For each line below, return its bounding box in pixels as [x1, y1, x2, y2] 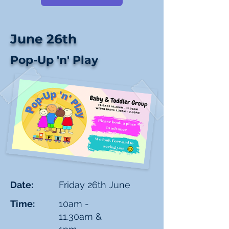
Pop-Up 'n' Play [10, 53, 98, 67]
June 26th [10, 31, 77, 47]
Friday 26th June [59, 179, 130, 190]
